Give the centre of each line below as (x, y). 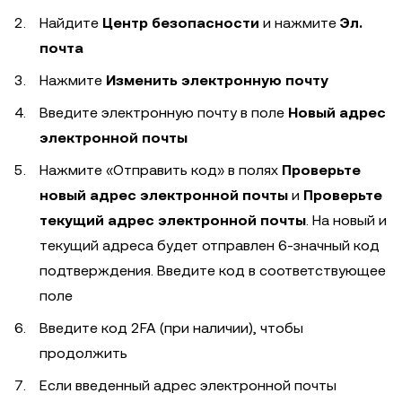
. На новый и (346, 221)
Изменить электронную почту (217, 81)
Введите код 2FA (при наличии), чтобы (171, 328)
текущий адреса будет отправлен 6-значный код (210, 246)
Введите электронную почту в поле (164, 113)
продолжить (83, 354)
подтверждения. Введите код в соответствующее (213, 271)
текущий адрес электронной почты (173, 221)
